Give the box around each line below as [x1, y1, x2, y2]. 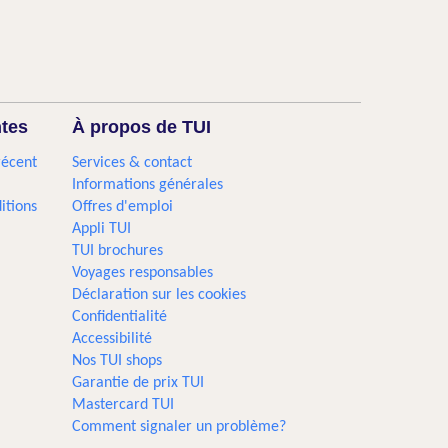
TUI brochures [72, 243, 164, 259]
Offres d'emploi [72, 199, 174, 215]
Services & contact [72, 155, 193, 171]
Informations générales [72, 177, 224, 193]
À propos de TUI [72, 117, 212, 137]
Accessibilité [72, 331, 153, 347]
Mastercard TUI [72, 397, 175, 413]
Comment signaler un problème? [72, 419, 287, 435]
